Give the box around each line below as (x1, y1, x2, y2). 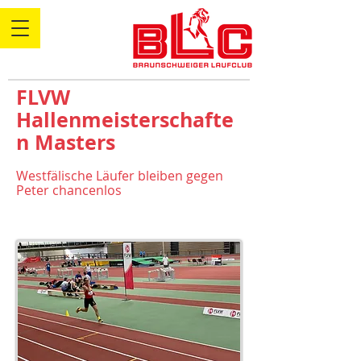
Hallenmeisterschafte (16, 106, 234, 134)
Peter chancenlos (16, 181, 122, 199)
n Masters (16, 128, 115, 156)
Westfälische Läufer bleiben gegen (16, 167, 223, 185)
